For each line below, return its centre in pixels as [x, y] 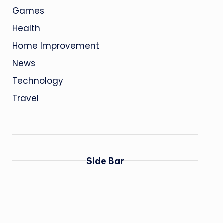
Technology [38, 81]
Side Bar [105, 161]
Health [26, 28]
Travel [25, 98]
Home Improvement [56, 46]
